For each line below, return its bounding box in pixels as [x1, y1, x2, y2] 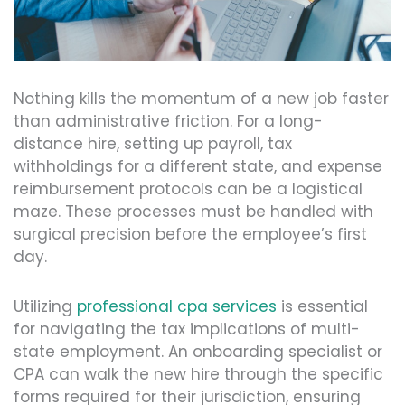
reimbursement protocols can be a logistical [14, 178, 363, 201]
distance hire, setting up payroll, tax [14, 133, 292, 155]
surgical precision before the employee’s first [14, 223, 367, 246]
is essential [277, 296, 368, 318]
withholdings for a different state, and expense [14, 155, 382, 178]
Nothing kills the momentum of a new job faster [14, 88, 389, 110]
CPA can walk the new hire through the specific [14, 363, 383, 386]
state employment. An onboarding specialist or [14, 341, 382, 363]
